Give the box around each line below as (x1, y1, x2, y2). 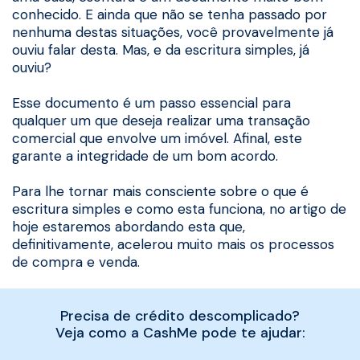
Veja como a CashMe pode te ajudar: (55, 323, 305, 342)
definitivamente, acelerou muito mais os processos (12, 235, 334, 253)
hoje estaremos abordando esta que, (12, 217, 245, 235)
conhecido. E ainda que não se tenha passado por (12, 5, 327, 23)
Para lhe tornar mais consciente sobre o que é (12, 182, 309, 200)
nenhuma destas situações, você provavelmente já (12, 22, 333, 41)
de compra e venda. (12, 252, 140, 271)
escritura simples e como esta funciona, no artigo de (12, 199, 346, 218)
